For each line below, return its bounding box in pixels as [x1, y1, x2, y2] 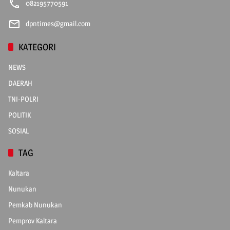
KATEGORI [18, 41, 56, 52]
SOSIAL [8, 126, 29, 135]
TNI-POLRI [8, 94, 39, 103]
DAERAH [8, 78, 32, 87]
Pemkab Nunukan [8, 200, 62, 209]
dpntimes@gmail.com [26, 18, 90, 28]
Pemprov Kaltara [8, 216, 57, 225]
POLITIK [8, 110, 31, 119]
